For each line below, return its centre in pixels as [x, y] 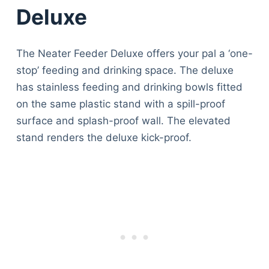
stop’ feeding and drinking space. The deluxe [125, 70]
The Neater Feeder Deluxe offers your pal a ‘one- [134, 53]
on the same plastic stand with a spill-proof [120, 104]
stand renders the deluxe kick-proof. [104, 137]
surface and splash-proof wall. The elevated [123, 120]
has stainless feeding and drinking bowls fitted [129, 87]
